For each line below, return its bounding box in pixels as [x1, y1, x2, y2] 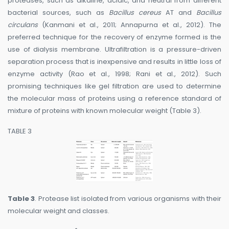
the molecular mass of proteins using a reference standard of [8, 94, 221, 104]
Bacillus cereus [109, 8, 161, 18]
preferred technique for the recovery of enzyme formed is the [8, 32, 221, 42]
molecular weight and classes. [8, 206, 109, 216]
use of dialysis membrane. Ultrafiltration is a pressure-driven [8, 44, 221, 55]
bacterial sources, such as [8, 8, 109, 18]
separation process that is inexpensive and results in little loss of [8, 57, 221, 67]
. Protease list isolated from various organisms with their [35, 194, 222, 204]
